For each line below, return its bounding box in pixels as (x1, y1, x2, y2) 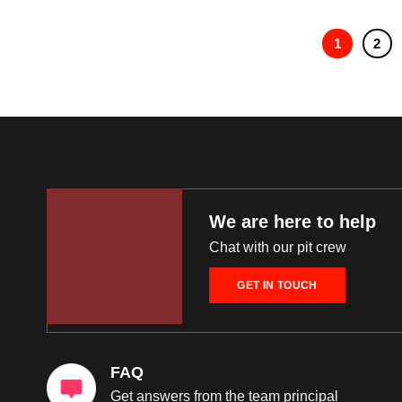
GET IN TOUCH (237, 278, 318, 292)
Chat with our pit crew (209, 239, 347, 255)
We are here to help (209, 211, 377, 232)
